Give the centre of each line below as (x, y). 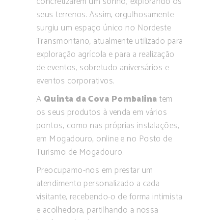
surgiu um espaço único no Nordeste (104, 28)
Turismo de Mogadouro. (80, 152)
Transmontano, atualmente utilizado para (110, 41)
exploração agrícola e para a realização (106, 55)
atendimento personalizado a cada (98, 184)
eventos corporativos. (75, 81)
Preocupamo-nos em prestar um (95, 171)
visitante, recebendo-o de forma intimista (110, 197)
